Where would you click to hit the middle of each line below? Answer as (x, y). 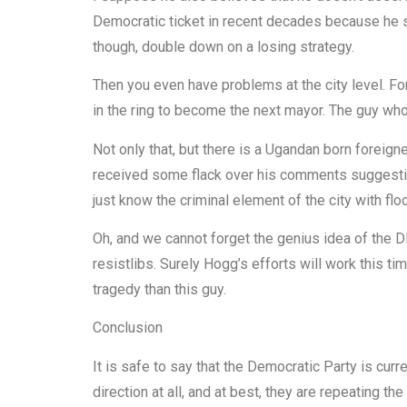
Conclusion (128, 328)
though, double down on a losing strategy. (223, 46)
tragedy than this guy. (159, 289)
